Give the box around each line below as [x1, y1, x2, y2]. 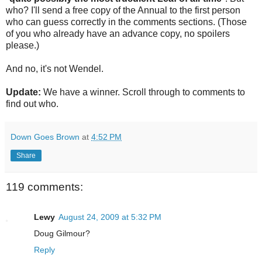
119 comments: [6, 181, 83, 194]
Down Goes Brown [11, 132, 80, 142]
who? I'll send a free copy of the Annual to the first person [6, 5, 240, 16]
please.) [6, 40, 39, 51]
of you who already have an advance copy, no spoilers [6, 29, 230, 39]
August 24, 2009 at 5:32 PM [58, 212, 161, 222]
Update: [6, 87, 41, 98]
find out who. [6, 99, 58, 109]
